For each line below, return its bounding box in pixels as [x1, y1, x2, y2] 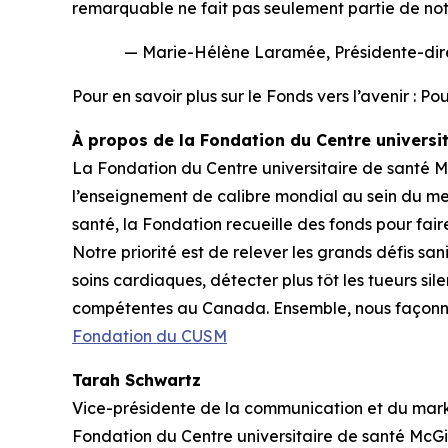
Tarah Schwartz [72, 370, 201, 390]
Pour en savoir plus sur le [72, 86, 266, 106]
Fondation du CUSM [72, 326, 227, 346]
